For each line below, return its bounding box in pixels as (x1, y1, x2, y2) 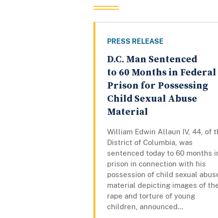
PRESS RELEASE (107, 37, 163, 46)
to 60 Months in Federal (107, 67, 216, 79)
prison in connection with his (107, 160, 206, 168)
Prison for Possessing (107, 80, 208, 92)
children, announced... (107, 202, 183, 211)
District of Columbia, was (107, 138, 193, 147)
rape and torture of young (107, 192, 195, 200)
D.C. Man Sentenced (107, 54, 197, 66)
